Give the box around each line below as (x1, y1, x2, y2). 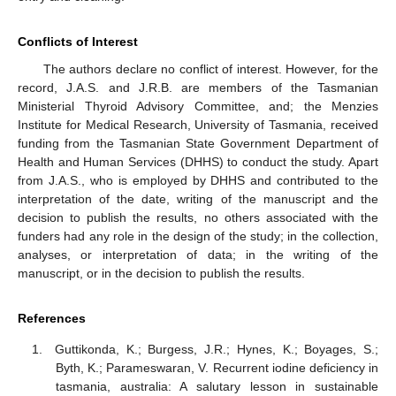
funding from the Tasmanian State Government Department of (18, 136, 378, 151)
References (18, 311, 86, 326)
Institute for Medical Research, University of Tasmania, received (18, 118, 378, 133)
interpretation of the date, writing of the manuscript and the (18, 192, 378, 207)
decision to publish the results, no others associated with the (18, 210, 378, 225)
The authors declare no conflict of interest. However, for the (42, 62, 378, 77)
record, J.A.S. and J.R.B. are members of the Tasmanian (18, 80, 378, 95)
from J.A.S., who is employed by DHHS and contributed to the (18, 173, 378, 188)
